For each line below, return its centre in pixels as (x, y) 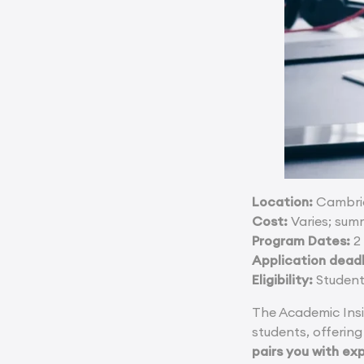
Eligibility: (284, 279)
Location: (283, 201)
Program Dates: (301, 240)
